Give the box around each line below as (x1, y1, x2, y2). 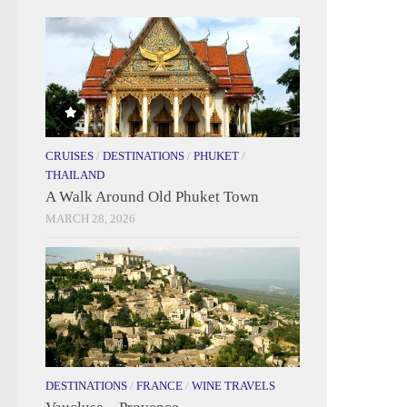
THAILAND (45, 167, 104, 182)
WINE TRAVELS (192, 378, 275, 392)
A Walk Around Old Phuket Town (45, 187, 259, 205)
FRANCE (136, 378, 183, 392)
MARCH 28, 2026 (45, 211, 135, 225)
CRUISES (45, 148, 94, 163)
